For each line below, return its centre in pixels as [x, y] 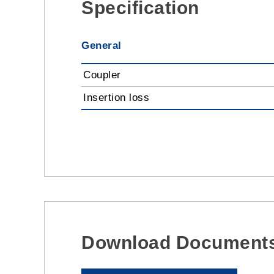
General [102, 46]
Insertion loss [116, 98]
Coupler [102, 75]
